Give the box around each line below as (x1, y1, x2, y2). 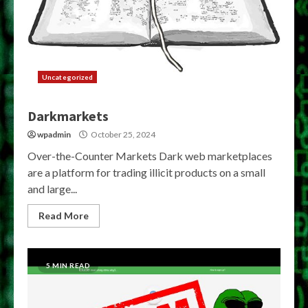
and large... (27, 182, 77, 195)
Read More (38, 210, 89, 221)
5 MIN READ (46, 261, 90, 269)
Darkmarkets (27, 107, 109, 124)
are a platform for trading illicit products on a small (27, 166, 265, 179)
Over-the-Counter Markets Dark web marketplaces (27, 149, 272, 162)
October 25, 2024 (89, 129, 155, 140)
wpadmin (37, 129, 71, 140)
